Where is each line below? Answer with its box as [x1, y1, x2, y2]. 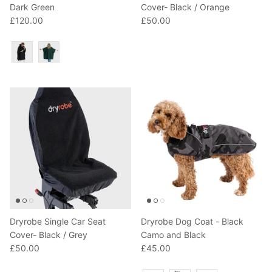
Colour [70, 40, 99, 52]
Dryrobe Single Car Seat [10, 216, 106, 227]
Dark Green [10, 2, 55, 13]
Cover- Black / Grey [10, 229, 87, 240]
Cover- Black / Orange [141, 2, 229, 13]
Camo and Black [141, 229, 206, 240]
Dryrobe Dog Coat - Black [141, 216, 243, 227]
